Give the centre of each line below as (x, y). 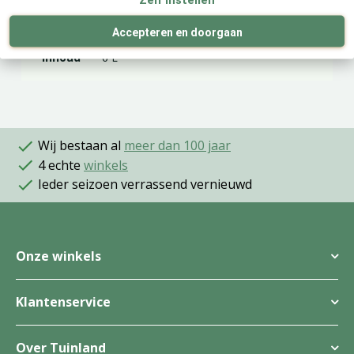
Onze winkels (58, 256)
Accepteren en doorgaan (177, 32)
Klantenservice (63, 302)
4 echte (59, 165)
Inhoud (62, 57)
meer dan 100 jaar (177, 145)
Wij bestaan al (79, 145)
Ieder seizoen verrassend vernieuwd (143, 185)
